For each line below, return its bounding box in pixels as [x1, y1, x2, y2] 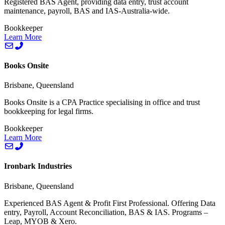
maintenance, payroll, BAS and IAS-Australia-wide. [4, 6, 170, 15]
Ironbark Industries [4, 162, 72, 171]
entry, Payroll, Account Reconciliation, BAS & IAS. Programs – [4, 207, 208, 216]
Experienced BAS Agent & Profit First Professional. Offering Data [4, 198, 215, 207]
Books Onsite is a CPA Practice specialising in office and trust [4, 98, 200, 107]
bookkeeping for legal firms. [4, 107, 93, 116]
